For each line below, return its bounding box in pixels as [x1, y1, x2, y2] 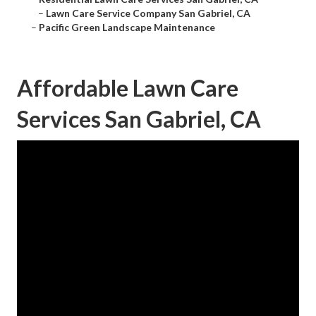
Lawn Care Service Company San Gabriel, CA [46, 7, 250, 20]
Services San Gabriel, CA [17, 105, 261, 133]
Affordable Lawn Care [17, 74, 238, 102]
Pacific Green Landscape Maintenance [39, 21, 215, 34]
